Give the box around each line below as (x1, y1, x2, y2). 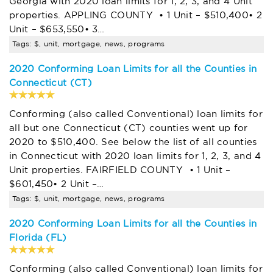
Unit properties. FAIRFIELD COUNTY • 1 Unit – (9, 166, 231, 174)
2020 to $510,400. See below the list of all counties (9, 138, 257, 146)
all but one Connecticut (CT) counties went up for (9, 124, 248, 132)
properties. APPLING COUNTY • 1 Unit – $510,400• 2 (9, 11, 262, 19)
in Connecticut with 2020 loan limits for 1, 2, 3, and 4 (9, 152, 261, 160)
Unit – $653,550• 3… (9, 25, 105, 34)
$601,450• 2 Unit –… (9, 180, 104, 188)
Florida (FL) (9, 233, 67, 242)
